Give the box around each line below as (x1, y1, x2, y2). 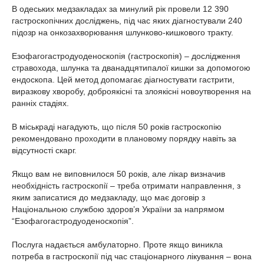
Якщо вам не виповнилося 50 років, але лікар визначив (12, 169, 225, 179)
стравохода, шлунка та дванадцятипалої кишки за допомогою (12, 63, 250, 72)
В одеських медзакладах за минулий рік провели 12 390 (12, 4, 229, 14)
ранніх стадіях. (12, 98, 69, 108)
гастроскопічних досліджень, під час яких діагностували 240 (12, 16, 242, 25)
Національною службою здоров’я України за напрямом (12, 204, 225, 214)
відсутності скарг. (12, 146, 77, 155)
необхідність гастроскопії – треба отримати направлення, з (12, 181, 240, 190)
